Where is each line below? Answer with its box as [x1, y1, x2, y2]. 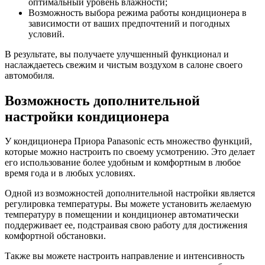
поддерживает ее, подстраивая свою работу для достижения [5, 220, 247, 231]
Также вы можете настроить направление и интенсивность [5, 251, 244, 261]
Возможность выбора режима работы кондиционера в [28, 7, 247, 18]
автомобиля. [5, 70, 54, 80]
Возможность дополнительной [5, 92, 200, 108]
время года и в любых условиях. [5, 168, 135, 179]
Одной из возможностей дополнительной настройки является [5, 188, 255, 199]
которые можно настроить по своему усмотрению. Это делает [5, 147, 255, 157]
